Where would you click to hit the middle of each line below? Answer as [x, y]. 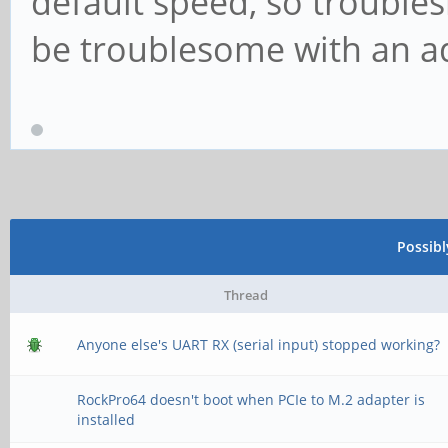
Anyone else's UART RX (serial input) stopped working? [259, 344]
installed [106, 419]
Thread [246, 295]
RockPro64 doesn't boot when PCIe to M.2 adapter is [251, 399]
